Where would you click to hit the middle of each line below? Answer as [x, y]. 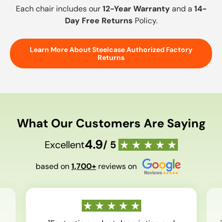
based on [54, 166]
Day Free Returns [99, 20]
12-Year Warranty [136, 8]
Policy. [145, 20]
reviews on [116, 166]
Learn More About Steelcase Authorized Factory [111, 49]
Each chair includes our [59, 8]
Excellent [64, 145]
